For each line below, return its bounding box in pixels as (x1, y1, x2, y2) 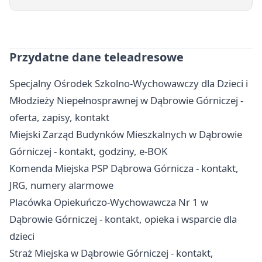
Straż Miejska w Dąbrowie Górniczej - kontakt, (9, 246, 213, 260)
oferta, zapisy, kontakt (9, 110, 109, 124)
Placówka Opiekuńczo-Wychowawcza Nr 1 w (9, 195, 208, 209)
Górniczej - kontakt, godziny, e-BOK (9, 144, 167, 158)
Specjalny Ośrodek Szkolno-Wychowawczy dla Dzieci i (9, 76, 248, 90)
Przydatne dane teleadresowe (9, 49, 184, 65)
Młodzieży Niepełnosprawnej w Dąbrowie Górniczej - (9, 93, 243, 107)
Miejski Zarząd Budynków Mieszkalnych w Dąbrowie (9, 127, 242, 141)
